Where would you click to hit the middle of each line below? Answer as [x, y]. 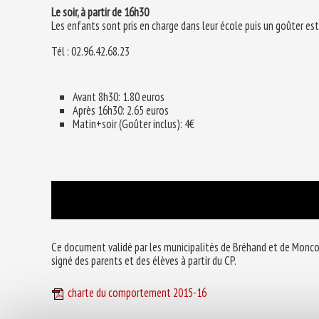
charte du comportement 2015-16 [137, 293]
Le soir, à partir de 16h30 [100, 12]
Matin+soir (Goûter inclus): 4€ [134, 124]
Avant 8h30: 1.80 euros [119, 96]
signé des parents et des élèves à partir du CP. [144, 260]
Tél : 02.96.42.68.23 [90, 51]
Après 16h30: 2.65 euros [121, 110]
